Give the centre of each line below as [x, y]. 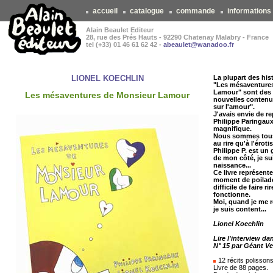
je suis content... [240, 209]
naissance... [232, 165]
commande [196, 11]
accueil [105, 11]
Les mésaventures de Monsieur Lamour [107, 95]
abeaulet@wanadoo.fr [199, 44]
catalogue [147, 11]
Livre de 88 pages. [241, 268]
